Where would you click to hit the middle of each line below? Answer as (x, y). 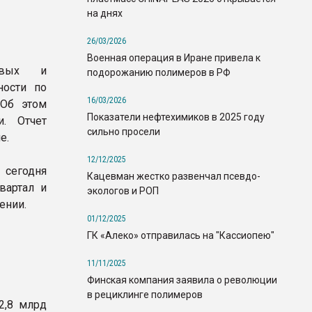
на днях (105, 13)
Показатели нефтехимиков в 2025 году (176, 117)
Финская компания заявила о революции (182, 280)
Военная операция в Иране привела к (174, 57)
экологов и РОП (123, 190)
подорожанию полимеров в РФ (159, 72)
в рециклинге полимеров (145, 294)
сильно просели (124, 131)
